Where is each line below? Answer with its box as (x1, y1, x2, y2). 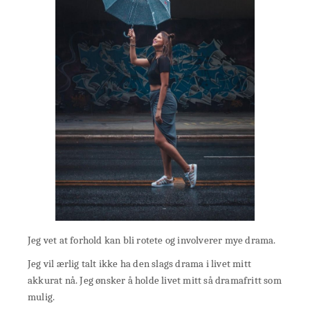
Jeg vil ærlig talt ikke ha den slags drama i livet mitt (28, 257, 252, 271)
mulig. (28, 291, 55, 304)
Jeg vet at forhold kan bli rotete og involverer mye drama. (28, 234, 276, 247)
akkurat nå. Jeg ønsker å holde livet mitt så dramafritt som (28, 274, 282, 287)
